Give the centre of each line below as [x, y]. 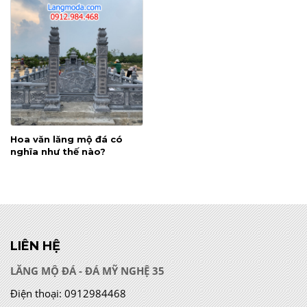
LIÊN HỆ [35, 246]
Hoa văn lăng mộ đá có [66, 139]
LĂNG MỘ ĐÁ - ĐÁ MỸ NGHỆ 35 [87, 270]
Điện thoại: [36, 293]
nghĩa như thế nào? [58, 151]
